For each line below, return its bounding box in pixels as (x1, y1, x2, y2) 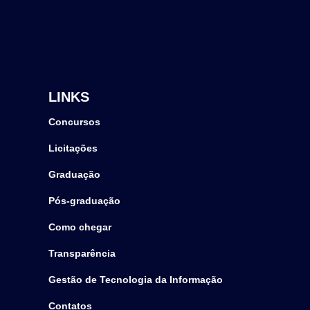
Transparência (48, 248, 116, 259)
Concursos (48, 116, 101, 128)
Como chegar (48, 221, 112, 233)
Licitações (48, 143, 98, 154)
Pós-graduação (48, 195, 121, 207)
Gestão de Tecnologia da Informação (48, 274, 224, 286)
